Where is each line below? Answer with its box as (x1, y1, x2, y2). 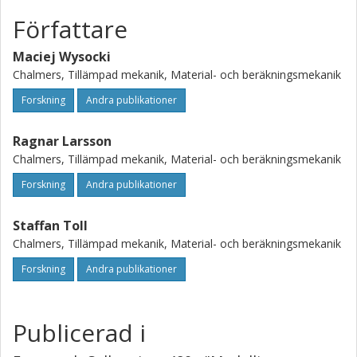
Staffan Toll (13, 217, 88, 234)
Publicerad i (13, 316, 146, 349)
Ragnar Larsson (13, 132, 112, 150)
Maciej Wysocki (13, 48, 111, 65)
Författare (13, 13, 127, 45)
